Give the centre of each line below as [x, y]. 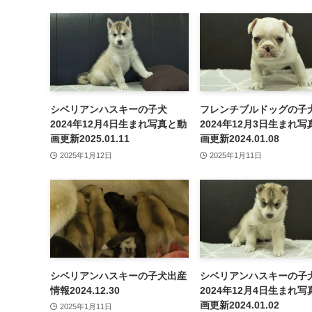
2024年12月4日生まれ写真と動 [118, 124]
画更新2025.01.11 [90, 138]
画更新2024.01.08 [240, 138]
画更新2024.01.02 [240, 305]
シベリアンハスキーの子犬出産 [118, 275]
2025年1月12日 [86, 155]
